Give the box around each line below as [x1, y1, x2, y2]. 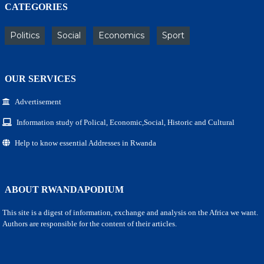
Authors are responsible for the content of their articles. [2, 219, 177, 228]
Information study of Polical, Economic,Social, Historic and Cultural [16, 117, 235, 127]
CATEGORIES [5, 1, 68, 12]
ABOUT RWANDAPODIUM [5, 184, 124, 194]
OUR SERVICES [5, 73, 76, 84]
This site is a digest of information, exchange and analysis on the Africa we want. [2, 207, 258, 217]
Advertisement [15, 97, 61, 106]
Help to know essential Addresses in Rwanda [15, 138, 156, 147]
